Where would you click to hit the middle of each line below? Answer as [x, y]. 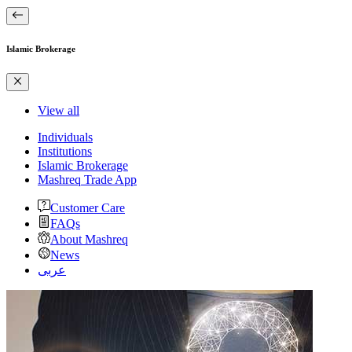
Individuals [65, 137]
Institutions [65, 151]
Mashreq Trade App [87, 179]
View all [59, 110]
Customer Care [88, 207]
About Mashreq [89, 239]
